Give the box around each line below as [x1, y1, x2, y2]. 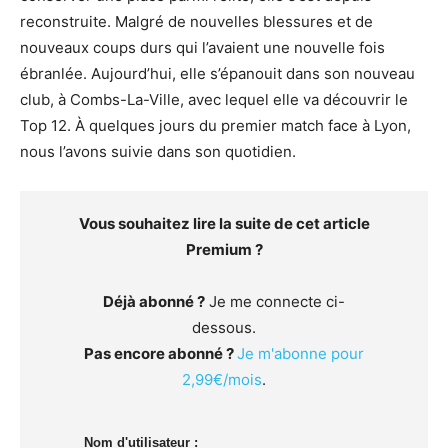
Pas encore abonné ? [84, 344, 237, 363]
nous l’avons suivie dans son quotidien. [20, 142, 296, 161]
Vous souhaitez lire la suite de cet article [78, 214, 370, 233]
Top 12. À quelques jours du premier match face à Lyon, [20, 116, 411, 135]
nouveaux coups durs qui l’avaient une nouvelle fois [20, 38, 385, 57]
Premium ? [185, 240, 263, 259]
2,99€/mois [182, 370, 262, 389]
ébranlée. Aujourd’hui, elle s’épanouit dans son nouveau [20, 64, 415, 83]
